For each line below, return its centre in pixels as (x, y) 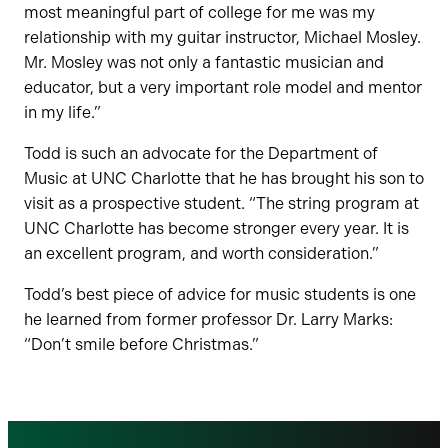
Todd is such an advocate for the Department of (201, 154)
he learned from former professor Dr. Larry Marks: (208, 320)
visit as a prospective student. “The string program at (221, 204)
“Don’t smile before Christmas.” (141, 345)
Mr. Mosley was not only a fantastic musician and (204, 63)
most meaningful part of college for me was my (199, 13)
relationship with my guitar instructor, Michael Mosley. (222, 38)
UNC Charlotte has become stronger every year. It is (216, 229)
